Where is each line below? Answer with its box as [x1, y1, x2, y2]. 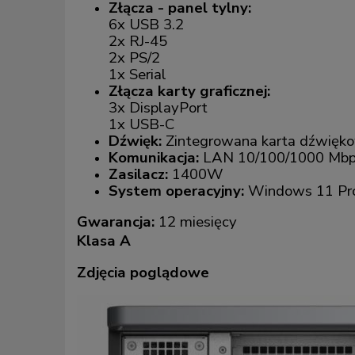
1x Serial [109, 63, 166, 85]
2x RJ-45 [109, 30, 167, 52]
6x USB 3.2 [109, 13, 184, 35]
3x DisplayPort [109, 97, 208, 118]
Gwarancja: [77, 211, 155, 232]
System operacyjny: [109, 180, 244, 201]
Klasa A [77, 230, 131, 251]
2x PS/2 [109, 47, 160, 68]
